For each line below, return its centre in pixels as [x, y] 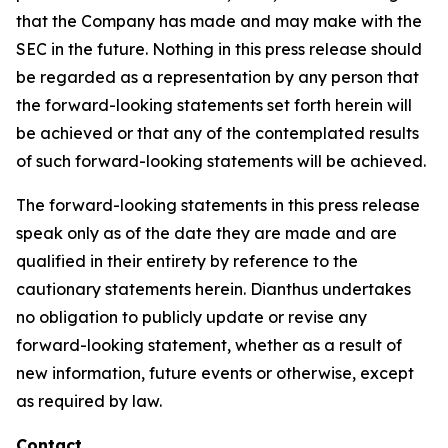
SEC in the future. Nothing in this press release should [219, 49]
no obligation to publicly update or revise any [191, 317]
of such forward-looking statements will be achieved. [221, 161]
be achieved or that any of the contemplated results [217, 133]
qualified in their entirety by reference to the [187, 261]
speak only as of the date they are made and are [206, 233]
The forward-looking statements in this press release [218, 205]
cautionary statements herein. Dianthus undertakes [213, 289]
